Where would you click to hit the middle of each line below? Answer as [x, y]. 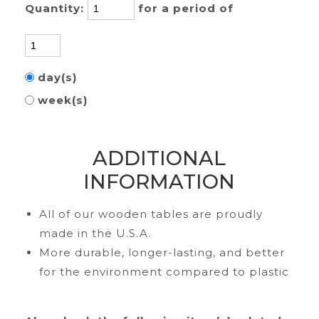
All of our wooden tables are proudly [151, 214]
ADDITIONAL [159, 158]
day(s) [59, 77]
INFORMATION [159, 182]
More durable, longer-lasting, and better [162, 252]
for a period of [189, 8]
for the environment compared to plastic [164, 272]
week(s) [64, 100]
